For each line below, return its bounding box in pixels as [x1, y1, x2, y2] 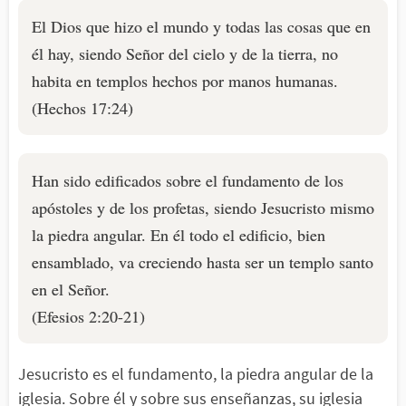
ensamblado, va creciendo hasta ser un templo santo [32, 251, 373, 273]
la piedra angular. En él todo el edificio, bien [32, 224, 325, 246]
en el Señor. [32, 278, 110, 300]
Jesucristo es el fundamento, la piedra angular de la [18, 363, 373, 384]
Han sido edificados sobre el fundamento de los [32, 169, 343, 191]
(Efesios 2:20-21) [32, 305, 145, 327]
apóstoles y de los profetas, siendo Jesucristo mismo [32, 197, 374, 218]
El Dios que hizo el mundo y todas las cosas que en [32, 15, 371, 37]
